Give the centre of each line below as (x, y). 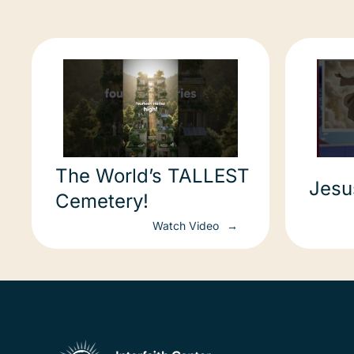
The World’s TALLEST (153, 175)
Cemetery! (102, 201)
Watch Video (187, 225)
